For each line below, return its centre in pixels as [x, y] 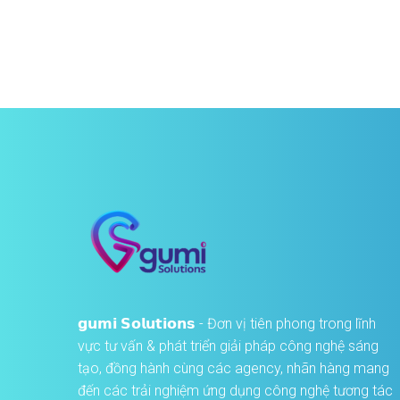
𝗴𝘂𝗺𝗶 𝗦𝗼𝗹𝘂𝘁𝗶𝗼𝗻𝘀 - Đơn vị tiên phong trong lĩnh [227, 323]
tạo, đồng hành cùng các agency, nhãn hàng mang [233, 368]
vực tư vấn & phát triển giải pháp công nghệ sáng [228, 346]
